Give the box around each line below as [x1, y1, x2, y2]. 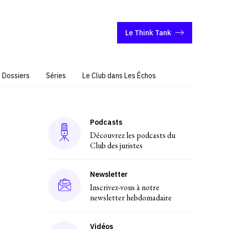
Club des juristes [90, 140, 143, 151]
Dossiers [2, 71, 30, 80]
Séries [46, 71, 66, 80]
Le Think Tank [125, 28, 171, 37]
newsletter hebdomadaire [90, 192, 172, 203]
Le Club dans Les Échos [82, 71, 156, 80]
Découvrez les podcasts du [90, 130, 175, 141]
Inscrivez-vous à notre [90, 182, 159, 193]
